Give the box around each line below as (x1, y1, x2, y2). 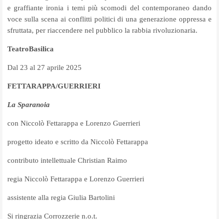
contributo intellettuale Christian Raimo (7, 156, 127, 164)
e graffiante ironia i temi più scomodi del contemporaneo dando (7, 3, 212, 12)
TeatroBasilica (7, 44, 54, 53)
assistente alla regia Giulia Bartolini (7, 193, 115, 201)
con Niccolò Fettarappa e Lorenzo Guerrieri (7, 119, 140, 127)
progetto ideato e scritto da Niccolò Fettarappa (7, 137, 148, 146)
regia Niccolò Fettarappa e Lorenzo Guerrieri (7, 175, 144, 183)
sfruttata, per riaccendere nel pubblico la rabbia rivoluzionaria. (7, 26, 197, 34)
